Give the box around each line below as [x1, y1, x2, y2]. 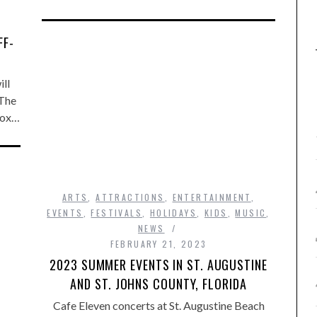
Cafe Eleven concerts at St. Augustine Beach [52, 298, 265, 312]
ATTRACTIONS [96, 190, 165, 203]
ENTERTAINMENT [172, 190, 251, 203]
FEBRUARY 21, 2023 [110, 237, 207, 250]
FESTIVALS [91, 206, 143, 219]
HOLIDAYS [149, 206, 197, 219]
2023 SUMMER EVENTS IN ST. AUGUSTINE [50, 255, 267, 274]
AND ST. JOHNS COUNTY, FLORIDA [70, 274, 247, 293]
